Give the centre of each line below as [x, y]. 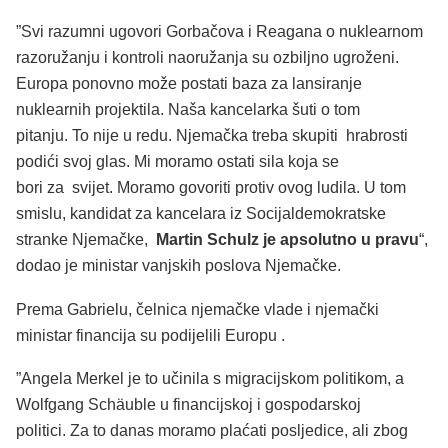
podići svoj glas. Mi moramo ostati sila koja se [177, 162]
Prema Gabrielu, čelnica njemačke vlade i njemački [197, 309]
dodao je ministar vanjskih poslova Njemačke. [178, 266]
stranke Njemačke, [84, 240]
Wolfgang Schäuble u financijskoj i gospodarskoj [188, 405]
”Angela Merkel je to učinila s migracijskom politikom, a [210, 379]
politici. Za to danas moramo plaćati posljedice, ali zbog [212, 431]
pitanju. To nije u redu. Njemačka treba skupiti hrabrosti [216, 136]
